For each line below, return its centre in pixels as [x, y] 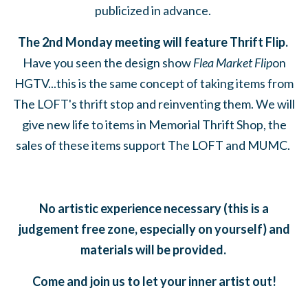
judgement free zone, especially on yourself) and [154, 229]
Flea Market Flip [232, 63]
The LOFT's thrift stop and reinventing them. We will [154, 104]
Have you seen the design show [108, 63]
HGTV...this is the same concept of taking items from [154, 84]
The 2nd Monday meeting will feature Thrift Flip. [153, 42]
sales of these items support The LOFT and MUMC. [154, 145]
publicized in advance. [154, 11]
